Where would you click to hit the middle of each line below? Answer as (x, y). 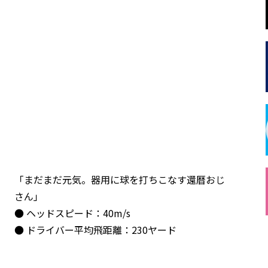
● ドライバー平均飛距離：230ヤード (95, 229)
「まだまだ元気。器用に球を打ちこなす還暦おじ (120, 179)
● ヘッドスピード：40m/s (72, 213)
